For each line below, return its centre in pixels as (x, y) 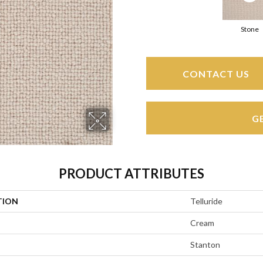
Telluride (206, 201)
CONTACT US (216, 73)
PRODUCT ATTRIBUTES (131, 174)
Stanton (205, 245)
